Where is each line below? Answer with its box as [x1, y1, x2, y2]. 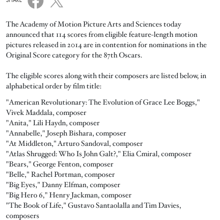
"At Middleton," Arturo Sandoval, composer [6, 138, 143, 148]
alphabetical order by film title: [6, 81, 102, 91]
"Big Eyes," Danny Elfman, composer [6, 179, 120, 190]
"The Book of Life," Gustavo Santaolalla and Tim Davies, [6, 200, 181, 210]
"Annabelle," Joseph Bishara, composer [6, 128, 126, 138]
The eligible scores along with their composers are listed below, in [6, 70, 206, 81]
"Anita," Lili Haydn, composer [6, 117, 100, 128]
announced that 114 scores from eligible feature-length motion [6, 29, 197, 39]
